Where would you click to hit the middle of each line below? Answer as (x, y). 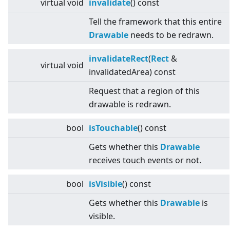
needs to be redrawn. (171, 35)
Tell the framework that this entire (155, 22)
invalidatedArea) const (132, 72)
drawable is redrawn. (130, 104)
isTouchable (113, 128)
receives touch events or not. (145, 160)
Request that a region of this (144, 91)
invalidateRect (119, 59)
